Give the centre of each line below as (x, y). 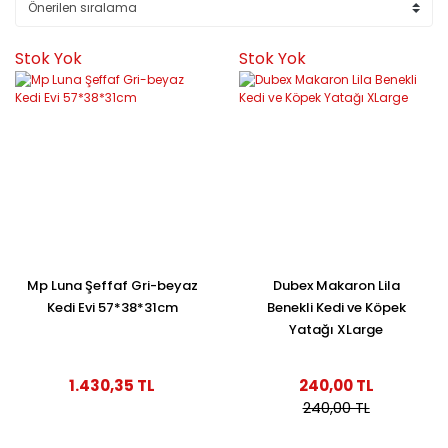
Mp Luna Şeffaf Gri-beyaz (112, 285)
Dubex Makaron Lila (336, 285)
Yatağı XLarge (336, 329)
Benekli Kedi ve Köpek (336, 307)
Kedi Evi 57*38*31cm (112, 307)
